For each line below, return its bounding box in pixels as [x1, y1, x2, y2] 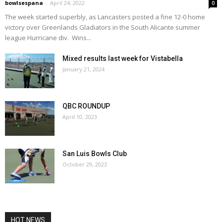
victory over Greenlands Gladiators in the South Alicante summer [5, 22, 200, 32]
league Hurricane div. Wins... [5, 33, 91, 42]
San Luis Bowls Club [62, 149, 127, 158]
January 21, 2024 [62, 65, 105, 73]
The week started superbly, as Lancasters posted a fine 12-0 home [5, 12, 205, 21]
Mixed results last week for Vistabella [62, 54, 183, 62]
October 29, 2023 [62, 160, 107, 168]
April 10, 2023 [62, 112, 97, 120]
